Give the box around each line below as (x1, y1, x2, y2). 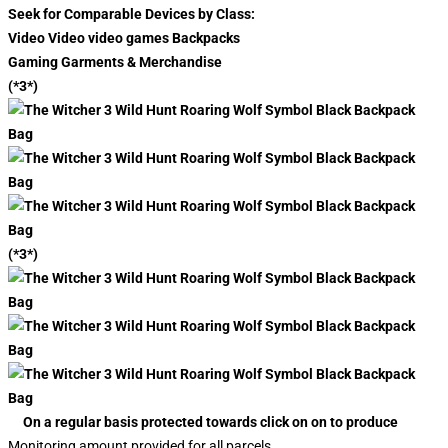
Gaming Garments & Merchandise (8, 54, 222, 70)
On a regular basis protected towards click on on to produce (8, 414, 401, 430)
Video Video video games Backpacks (8, 30, 240, 46)
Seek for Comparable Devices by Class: (8, 6, 255, 22)
